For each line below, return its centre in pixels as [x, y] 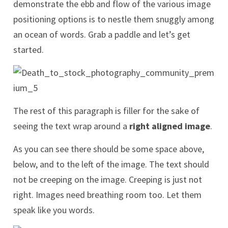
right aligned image [170, 126]
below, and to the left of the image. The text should [111, 164]
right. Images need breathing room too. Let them [107, 195]
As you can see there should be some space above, [109, 149]
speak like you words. [54, 210]
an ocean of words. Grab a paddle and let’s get [102, 35]
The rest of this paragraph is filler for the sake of [106, 111]
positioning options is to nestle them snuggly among [114, 19]
